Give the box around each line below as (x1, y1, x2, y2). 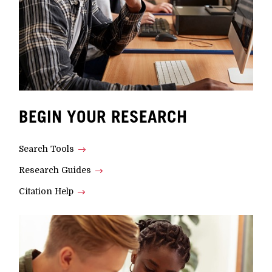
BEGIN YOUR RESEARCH (19, 106, 188, 127)
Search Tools (19, 144, 75, 154)
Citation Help (19, 186, 74, 197)
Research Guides (19, 165, 92, 175)
